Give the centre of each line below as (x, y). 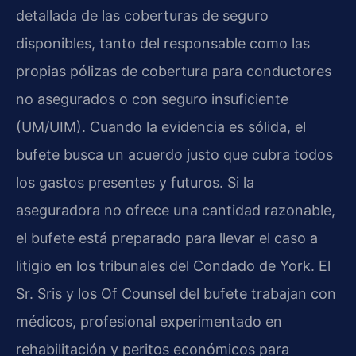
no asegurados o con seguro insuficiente (152, 99)
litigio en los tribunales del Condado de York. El (173, 265)
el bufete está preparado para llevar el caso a (167, 238)
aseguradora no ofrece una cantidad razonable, (176, 210)
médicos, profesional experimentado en (149, 321)
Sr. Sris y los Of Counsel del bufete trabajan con (176, 293)
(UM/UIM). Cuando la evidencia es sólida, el (161, 126)
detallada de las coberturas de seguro (142, 15)
